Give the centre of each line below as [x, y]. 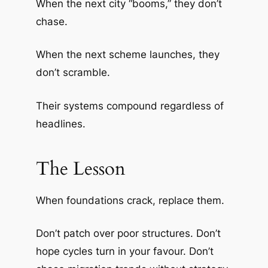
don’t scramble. [73, 73]
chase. [51, 21]
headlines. [60, 124]
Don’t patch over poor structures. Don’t [128, 234]
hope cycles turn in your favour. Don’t [124, 252]
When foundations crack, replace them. [130, 200]
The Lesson [80, 168]
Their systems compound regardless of [130, 106]
